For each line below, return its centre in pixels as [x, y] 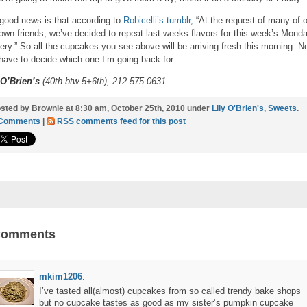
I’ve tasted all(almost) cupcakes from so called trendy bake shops [170, 291]
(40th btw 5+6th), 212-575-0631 [103, 81]
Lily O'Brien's [238, 108]
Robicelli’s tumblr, [158, 20]
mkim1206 [61, 277]
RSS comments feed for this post [121, 121]
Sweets [282, 108]
